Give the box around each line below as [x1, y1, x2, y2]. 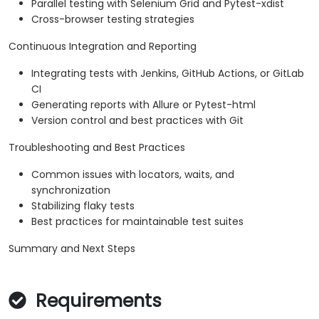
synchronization [31, 183, 110, 198]
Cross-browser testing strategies [31, 12, 194, 27]
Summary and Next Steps [9, 241, 135, 256]
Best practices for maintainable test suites [31, 214, 244, 229]
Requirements [31, 288, 162, 314]
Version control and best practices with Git [31, 113, 244, 128]
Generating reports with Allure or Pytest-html [31, 98, 256, 113]
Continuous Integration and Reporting [9, 39, 197, 54]
